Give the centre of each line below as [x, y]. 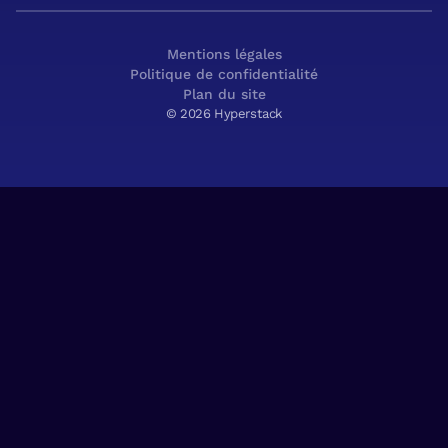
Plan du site [224, 94]
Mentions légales [224, 54]
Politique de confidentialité [224, 74]
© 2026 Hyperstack [224, 114]
